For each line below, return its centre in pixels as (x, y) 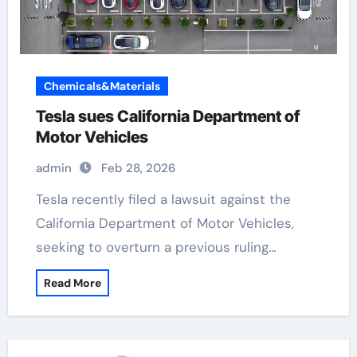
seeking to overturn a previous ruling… (156, 247)
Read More (72, 283)
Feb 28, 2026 (138, 168)
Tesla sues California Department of (167, 116)
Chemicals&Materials (102, 86)
